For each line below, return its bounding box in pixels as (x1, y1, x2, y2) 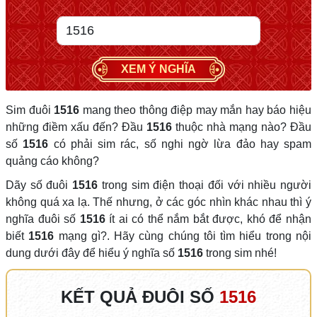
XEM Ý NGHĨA (120, 63, 196, 75)
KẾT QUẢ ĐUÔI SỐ (61, 287, 219, 306)
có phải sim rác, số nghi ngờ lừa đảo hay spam (48, 138, 311, 150)
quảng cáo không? (6, 155, 99, 167)
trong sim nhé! (203, 247, 277, 259)
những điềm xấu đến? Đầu (6, 121, 146, 133)
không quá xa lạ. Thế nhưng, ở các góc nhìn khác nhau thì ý (6, 196, 311, 208)
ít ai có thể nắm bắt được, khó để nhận (105, 213, 312, 225)
